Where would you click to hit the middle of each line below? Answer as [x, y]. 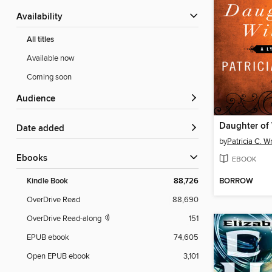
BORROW [236, 182]
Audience [39, 99]
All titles [40, 40]
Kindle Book [47, 182]
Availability [42, 17]
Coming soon [49, 77]
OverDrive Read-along [65, 219]
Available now [51, 59]
